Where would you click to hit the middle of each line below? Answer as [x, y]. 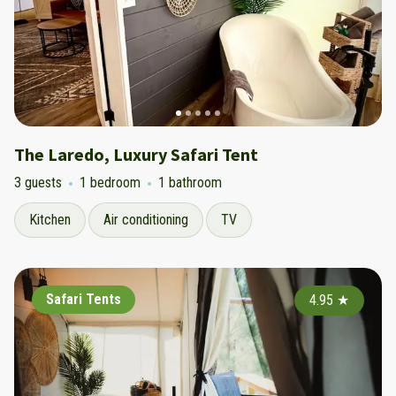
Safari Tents [84, 299]
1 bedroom [110, 183]
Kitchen [50, 220]
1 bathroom [190, 183]
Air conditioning [146, 220]
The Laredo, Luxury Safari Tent [136, 154]
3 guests [38, 183]
